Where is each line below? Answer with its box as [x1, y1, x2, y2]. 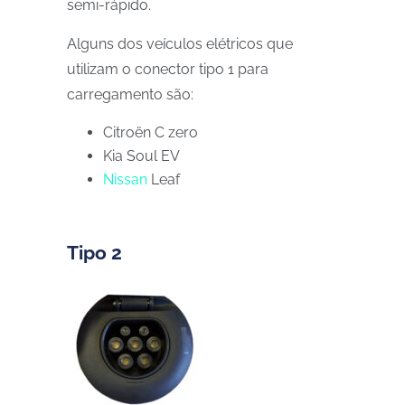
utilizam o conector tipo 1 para [67, 61, 268, 78]
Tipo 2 [67, 241, 122, 264]
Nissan [103, 171, 147, 188]
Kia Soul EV [103, 147, 180, 165]
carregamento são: [67, 86, 193, 103]
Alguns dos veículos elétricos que [67, 35, 293, 52]
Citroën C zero [103, 124, 198, 141]
